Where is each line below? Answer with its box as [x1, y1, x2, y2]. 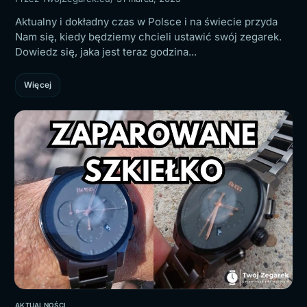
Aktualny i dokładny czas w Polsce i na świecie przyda [15, 14, 278, 28]
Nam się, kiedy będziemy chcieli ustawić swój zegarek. [15, 29, 282, 43]
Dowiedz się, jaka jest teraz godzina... [15, 45, 197, 58]
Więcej [24, 79, 52, 90]
